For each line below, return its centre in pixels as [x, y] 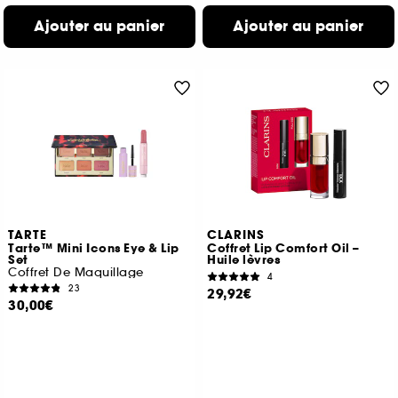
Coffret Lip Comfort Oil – [283, 249]
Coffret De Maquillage [76, 272]
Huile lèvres [244, 260]
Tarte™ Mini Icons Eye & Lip [94, 249]
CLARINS [236, 235]
